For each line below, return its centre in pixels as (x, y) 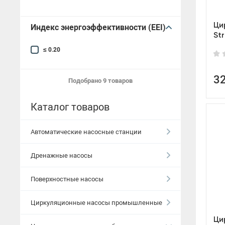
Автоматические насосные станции (86, 132)
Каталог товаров (70, 107)
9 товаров (118, 81)
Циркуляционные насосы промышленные (96, 202)
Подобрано (86, 81)
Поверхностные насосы (67, 179)
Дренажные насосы (62, 155)
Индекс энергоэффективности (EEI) (98, 27)
